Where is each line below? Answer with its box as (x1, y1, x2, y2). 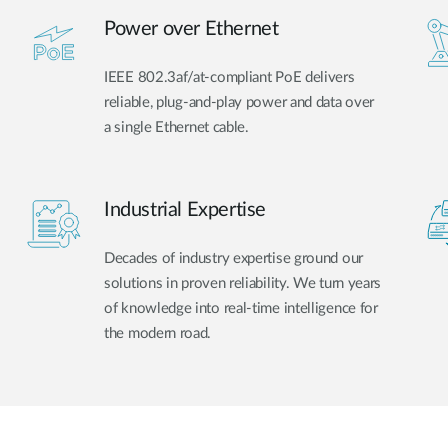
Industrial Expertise (104, 199, 266, 220)
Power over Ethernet (104, 19, 279, 40)
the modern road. (104, 325, 212, 341)
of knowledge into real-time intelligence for (104, 300, 378, 316)
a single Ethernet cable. (104, 120, 249, 136)
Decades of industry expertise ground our (104, 250, 363, 266)
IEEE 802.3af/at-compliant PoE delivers (104, 70, 355, 86)
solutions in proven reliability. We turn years (104, 275, 382, 291)
